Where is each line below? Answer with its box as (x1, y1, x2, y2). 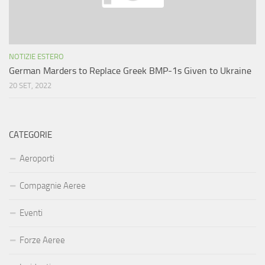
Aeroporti (20, 153, 54, 164)
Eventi (20, 208, 43, 219)
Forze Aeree (20, 235, 65, 246)
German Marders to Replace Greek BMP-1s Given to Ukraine (9, 65, 251, 77)
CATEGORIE (9, 130, 52, 141)
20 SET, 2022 (9, 81, 51, 91)
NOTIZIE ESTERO (9, 52, 64, 62)
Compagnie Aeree (20, 180, 86, 192)
